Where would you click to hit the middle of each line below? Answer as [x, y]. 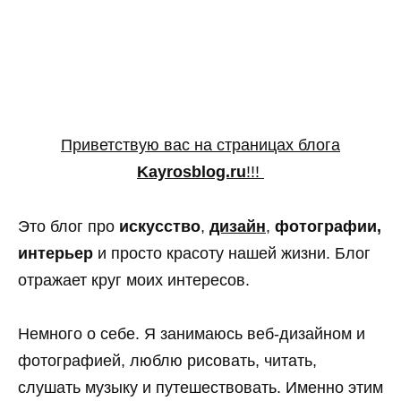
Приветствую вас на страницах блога [200, 145]
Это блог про [68, 226]
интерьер [55, 253]
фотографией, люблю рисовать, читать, [167, 361]
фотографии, [328, 226]
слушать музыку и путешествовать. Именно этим [200, 388]
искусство [160, 226]
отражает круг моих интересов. [134, 280]
